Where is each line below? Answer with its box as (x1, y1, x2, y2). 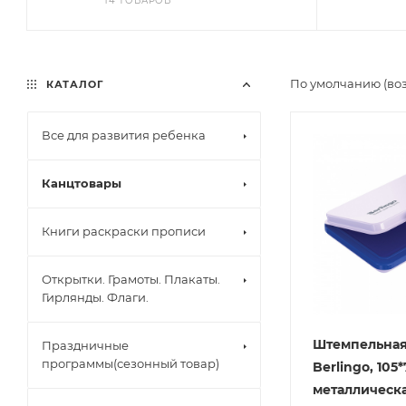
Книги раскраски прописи (42, 224, 206, 238)
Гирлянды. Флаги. (42, 290, 149, 304)
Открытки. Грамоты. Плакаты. (42, 272, 220, 286)
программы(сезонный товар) (42, 356, 219, 371)
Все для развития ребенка (42, 128, 206, 142)
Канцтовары (42, 176, 121, 190)
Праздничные (42, 338, 129, 353)
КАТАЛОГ (43, 78, 104, 91)
